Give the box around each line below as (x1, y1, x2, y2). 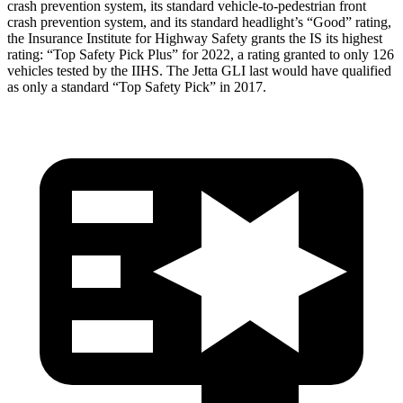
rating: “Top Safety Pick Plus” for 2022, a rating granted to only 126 (7, 46, 394, 62)
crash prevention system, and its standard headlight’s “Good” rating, (7, 13, 391, 30)
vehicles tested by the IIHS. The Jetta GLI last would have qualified (7, 62, 391, 78)
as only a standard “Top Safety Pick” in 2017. (7, 78, 266, 94)
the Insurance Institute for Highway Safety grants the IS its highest (7, 30, 382, 46)
